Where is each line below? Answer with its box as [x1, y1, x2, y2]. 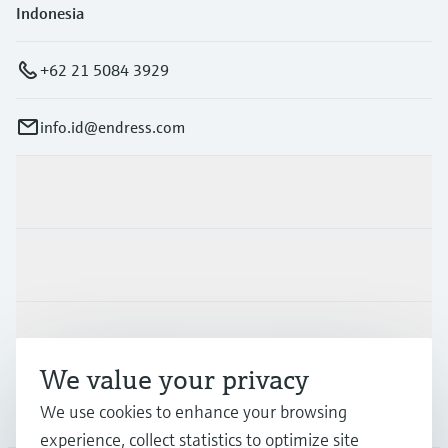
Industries [16, 254, 86, 275]
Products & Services [16, 181, 153, 202]
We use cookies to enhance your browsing [40, 400, 347, 423]
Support [16, 327, 72, 348]
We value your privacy [40, 362, 309, 397]
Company [16, 400, 82, 421]
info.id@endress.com [40, 116, 185, 137]
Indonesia [16, 2, 84, 23]
